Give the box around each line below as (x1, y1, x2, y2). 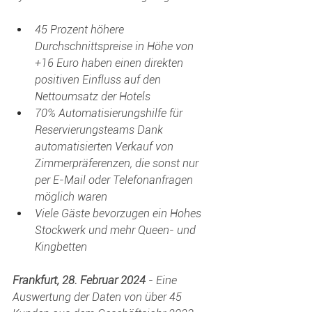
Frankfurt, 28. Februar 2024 (13, 274, 146, 287)
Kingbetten (35, 240, 90, 253)
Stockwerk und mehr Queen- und (35, 224, 198, 237)
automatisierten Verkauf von (35, 140, 176, 153)
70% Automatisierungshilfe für (35, 107, 185, 120)
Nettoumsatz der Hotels (35, 90, 150, 103)
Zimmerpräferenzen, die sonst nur (35, 157, 201, 170)
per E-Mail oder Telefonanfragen (35, 173, 196, 187)
